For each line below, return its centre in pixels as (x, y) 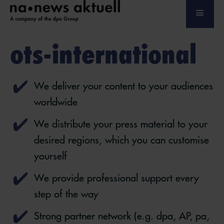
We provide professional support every (116, 178)
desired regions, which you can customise (121, 140)
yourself (50, 156)
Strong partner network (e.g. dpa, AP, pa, (122, 216)
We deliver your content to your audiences (123, 86)
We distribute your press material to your (121, 124)
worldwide (56, 102)
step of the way (66, 194)
